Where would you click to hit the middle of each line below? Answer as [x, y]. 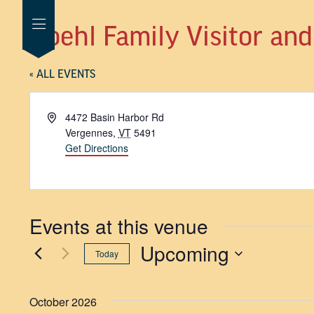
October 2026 [63, 302]
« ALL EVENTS [62, 74]
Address [64, 116]
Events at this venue [119, 226]
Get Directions [96, 148]
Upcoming [185, 253]
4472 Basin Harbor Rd [114, 117]
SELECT [155, 272]
